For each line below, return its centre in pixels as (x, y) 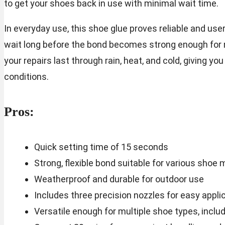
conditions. (26, 76)
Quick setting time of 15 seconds (101, 147)
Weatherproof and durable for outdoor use (119, 179)
